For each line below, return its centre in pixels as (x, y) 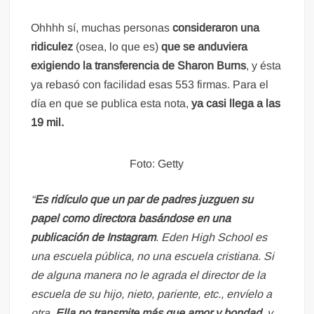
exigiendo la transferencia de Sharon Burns (139, 66)
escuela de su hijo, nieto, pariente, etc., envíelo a (152, 294)
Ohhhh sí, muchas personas (102, 28)
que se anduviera (205, 47)
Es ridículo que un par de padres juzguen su (144, 200)
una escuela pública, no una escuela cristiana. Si (153, 257)
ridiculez (52, 47)
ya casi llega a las (236, 104)
